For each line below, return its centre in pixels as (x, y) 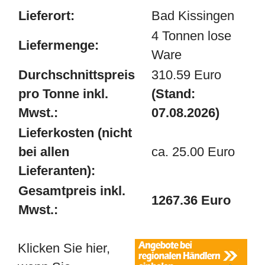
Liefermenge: (59, 45)
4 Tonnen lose (191, 36)
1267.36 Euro (191, 200)
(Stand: (173, 94)
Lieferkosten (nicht (75, 133)
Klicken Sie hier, (64, 248)
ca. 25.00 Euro (193, 152)
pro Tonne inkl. (63, 94)
